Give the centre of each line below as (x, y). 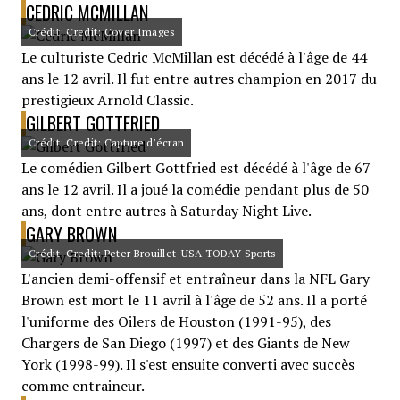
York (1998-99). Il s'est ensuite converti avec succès (188, 364)
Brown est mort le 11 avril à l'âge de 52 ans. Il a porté (194, 300)
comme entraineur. (83, 386)
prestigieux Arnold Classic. (108, 100)
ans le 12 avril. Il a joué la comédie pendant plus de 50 (195, 189)
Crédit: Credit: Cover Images (102, 32)
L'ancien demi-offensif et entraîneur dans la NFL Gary (196, 279)
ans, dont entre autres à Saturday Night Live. (167, 211)
